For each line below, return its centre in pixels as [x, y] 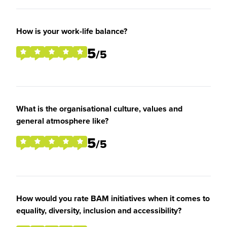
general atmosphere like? [62, 121]
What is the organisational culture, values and [99, 109]
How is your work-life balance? [72, 31]
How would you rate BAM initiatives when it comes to [113, 198]
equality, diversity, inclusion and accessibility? [99, 211]
